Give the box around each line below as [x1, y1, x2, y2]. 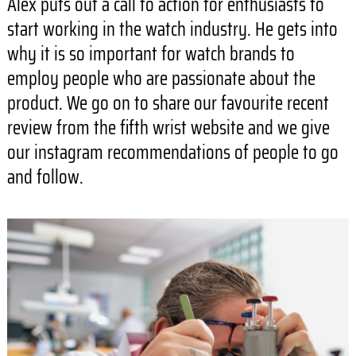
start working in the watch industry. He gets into [6, 14, 338, 45]
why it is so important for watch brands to [6, 39, 295, 70]
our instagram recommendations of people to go [6, 137, 339, 168]
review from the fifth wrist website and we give [6, 113, 330, 144]
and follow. [6, 162, 83, 193]
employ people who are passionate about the [6, 64, 315, 95]
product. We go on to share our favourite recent [6, 88, 329, 119]
